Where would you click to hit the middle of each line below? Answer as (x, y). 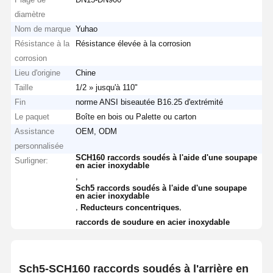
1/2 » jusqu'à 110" (107, 87)
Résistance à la (42, 43)
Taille (24, 87)
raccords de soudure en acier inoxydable (153, 222)
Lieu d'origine (38, 73)
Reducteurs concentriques (130, 207)
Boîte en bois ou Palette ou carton (136, 116)
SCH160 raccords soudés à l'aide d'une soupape (167, 157)
